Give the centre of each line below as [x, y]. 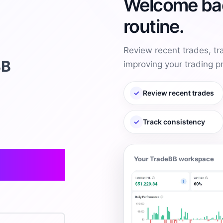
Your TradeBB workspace [174, 159]
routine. [154, 26]
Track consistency [174, 121]
